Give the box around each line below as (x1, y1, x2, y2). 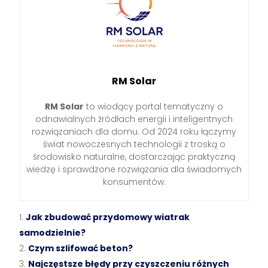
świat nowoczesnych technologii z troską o (42, 138, 226, 150)
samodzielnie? (19, 226, 86, 239)
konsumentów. (102, 175, 166, 188)
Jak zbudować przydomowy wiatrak (26, 211, 190, 223)
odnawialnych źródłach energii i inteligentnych (35, 112, 233, 125)
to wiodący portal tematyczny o (84, 100, 223, 112)
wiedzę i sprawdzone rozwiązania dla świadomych (26, 163, 242, 175)
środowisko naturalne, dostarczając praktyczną (33, 150, 235, 163)
